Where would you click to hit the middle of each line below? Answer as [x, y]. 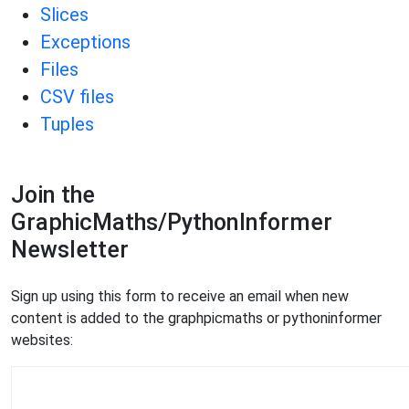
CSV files [77, 97]
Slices [64, 15]
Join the [53, 195]
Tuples [67, 124]
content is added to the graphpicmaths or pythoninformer [196, 318]
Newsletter [70, 250]
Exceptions [85, 42]
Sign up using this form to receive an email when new [180, 296]
